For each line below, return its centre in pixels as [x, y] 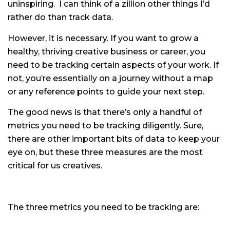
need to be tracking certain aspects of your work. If [113, 65]
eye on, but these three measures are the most [105, 152]
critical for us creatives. [55, 166]
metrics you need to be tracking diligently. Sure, [106, 126]
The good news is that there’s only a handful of [105, 112]
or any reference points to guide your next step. [106, 91]
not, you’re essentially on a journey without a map [110, 78]
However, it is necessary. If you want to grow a [103, 38]
